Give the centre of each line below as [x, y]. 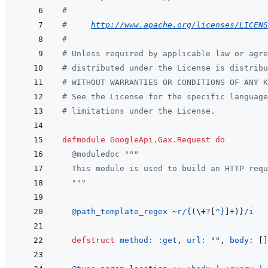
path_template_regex [124, 212]
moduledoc [98, 154]
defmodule [84, 140]
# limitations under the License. [139, 111]
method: [139, 240]
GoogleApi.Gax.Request [160, 140]
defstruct [93, 240]
